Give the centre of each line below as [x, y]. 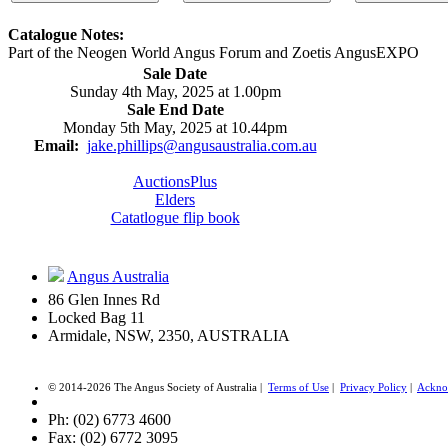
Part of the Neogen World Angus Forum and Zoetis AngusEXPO [213, 53]
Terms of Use [298, 387]
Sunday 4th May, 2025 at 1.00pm [175, 92]
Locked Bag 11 [96, 318]
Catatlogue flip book [175, 218]
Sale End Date [175, 110]
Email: [58, 146]
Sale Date [175, 74]
